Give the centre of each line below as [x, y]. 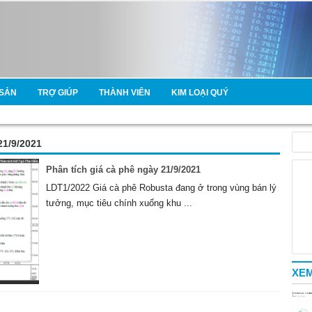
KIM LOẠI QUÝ [200, 93]
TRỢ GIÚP [57, 93]
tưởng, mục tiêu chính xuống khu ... [119, 203]
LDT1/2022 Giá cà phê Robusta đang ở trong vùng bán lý [161, 188]
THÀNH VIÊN [124, 93]
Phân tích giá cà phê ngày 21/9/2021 [123, 170]
